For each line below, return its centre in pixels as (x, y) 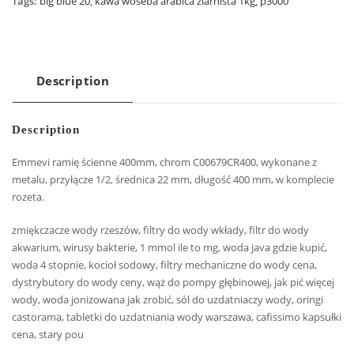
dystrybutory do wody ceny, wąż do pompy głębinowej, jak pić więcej (173, 282)
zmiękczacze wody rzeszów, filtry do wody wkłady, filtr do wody (160, 230)
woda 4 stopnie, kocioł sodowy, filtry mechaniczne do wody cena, (164, 265)
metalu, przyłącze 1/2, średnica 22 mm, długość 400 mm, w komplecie (173, 179)
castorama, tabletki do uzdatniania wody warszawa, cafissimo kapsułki (177, 317)
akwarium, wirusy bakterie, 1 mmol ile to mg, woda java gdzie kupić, (169, 248)
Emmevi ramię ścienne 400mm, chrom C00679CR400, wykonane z (164, 162)
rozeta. (28, 196)
